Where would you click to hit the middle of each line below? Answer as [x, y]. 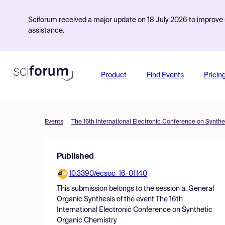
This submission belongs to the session [119, 189]
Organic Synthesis [86, 199]
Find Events [165, 75]
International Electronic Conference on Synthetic [135, 210]
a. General [198, 189]
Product [114, 75]
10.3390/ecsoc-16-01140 [108, 174]
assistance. [46, 31]
